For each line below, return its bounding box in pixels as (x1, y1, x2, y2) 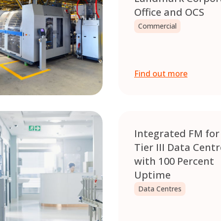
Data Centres (138, 184, 182, 194)
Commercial (138, 21, 177, 31)
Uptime (134, 168, 171, 182)
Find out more (134, 68, 187, 79)
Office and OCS (134, 5, 204, 19)
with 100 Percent (134, 154, 214, 168)
